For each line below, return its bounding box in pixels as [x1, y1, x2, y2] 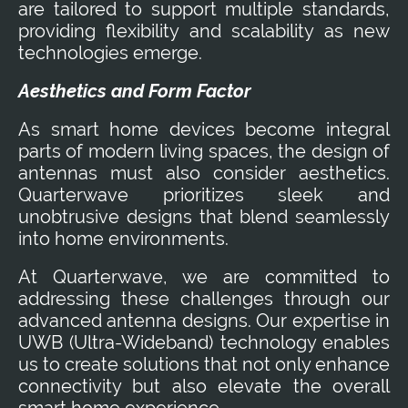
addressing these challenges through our [18, 287, 390, 310]
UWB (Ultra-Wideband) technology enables [18, 331, 390, 353]
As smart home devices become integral [18, 117, 390, 140]
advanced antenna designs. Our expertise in [18, 309, 390, 331]
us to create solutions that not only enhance [18, 352, 390, 375]
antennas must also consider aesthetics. [18, 161, 390, 184]
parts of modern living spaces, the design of [18, 139, 390, 162]
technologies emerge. [18, 41, 202, 64]
